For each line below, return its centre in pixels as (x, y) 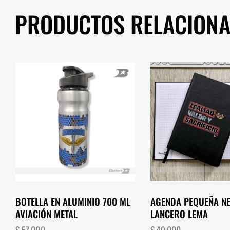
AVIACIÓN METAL (46, 214)
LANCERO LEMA (179, 214)
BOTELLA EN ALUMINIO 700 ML (73, 202)
